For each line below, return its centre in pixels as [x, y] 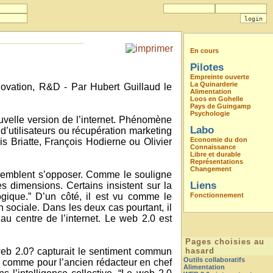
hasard [200, 251]
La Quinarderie [214, 84]
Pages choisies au [225, 242]
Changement [211, 169]
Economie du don [219, 140]
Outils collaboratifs [214, 260]
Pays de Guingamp [221, 106]
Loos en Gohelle [217, 99]
